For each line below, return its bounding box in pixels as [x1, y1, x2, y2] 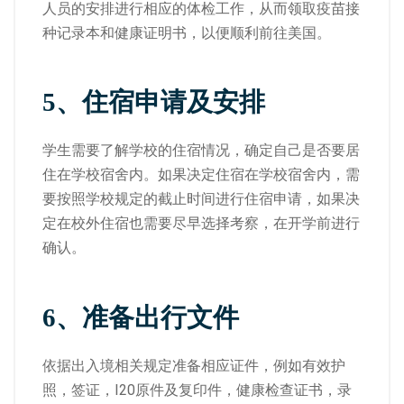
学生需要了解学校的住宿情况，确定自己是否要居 [42, 142, 360, 159]
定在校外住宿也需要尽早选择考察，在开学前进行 [42, 215, 360, 232]
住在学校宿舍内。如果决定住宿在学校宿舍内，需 [42, 166, 360, 183]
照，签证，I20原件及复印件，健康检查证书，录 [42, 381, 352, 399]
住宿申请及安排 [82, 87, 265, 116]
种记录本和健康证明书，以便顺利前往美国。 [42, 23, 331, 41]
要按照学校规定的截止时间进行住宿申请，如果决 [42, 190, 360, 207]
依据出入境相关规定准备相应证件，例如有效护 [42, 356, 345, 374]
